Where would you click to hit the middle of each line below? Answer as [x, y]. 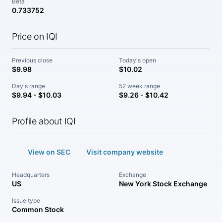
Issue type [26, 200]
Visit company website [125, 152]
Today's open [138, 60]
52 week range [139, 86]
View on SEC [49, 152]
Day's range [28, 86]
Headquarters [31, 175]
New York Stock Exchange [163, 184]
